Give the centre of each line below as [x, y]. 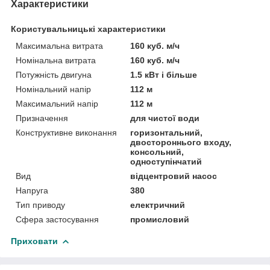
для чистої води [165, 118]
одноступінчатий [166, 161]
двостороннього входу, [181, 142]
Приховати [34, 241]
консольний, [157, 152]
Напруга [32, 190]
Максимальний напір [57, 103]
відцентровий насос [174, 176]
